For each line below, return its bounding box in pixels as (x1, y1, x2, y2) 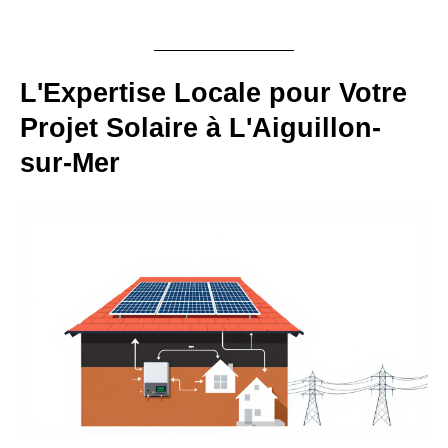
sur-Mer (20, 148, 120, 179)
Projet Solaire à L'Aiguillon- (20, 113, 381, 144)
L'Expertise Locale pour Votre (20, 78, 407, 109)
